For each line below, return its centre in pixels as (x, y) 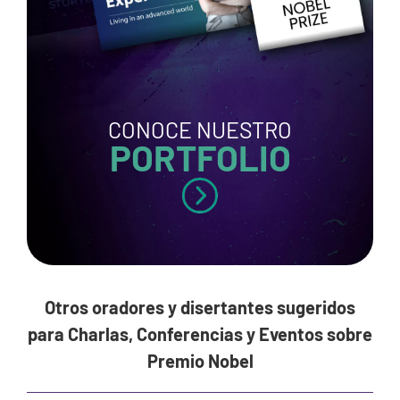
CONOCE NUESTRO (200, 129)
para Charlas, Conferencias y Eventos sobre (200, 333)
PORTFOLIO (200, 157)
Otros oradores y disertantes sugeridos (200, 307)
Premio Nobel (200, 360)
